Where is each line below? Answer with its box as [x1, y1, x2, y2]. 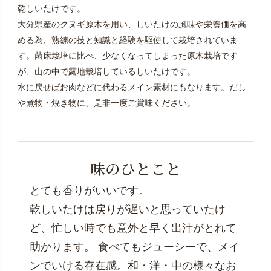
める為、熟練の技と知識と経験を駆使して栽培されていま [17, 35, 238, 45]
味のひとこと [90, 157, 181, 180]
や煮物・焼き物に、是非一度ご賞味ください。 [17, 98, 195, 108]
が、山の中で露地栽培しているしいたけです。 [17, 67, 195, 77]
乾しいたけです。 [17, 4, 85, 14]
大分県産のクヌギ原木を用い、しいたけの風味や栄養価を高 [17, 19, 246, 30]
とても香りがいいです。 [30, 184, 150, 197]
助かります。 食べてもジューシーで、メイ [30, 240, 240, 253]
